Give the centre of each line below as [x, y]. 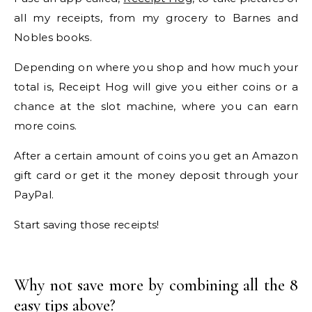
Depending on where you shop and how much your [156, 68]
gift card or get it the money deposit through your [156, 175]
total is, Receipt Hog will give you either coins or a [156, 87]
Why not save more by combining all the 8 [156, 286]
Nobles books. [53, 38]
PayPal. [34, 195]
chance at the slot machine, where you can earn [156, 107]
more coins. [46, 126]
